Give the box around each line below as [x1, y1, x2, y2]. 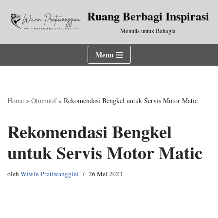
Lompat [7, 21, 31, 31]
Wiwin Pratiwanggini [20, 169, 79, 178]
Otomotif [31, 96, 56, 105]
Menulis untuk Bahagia [120, 27, 176, 35]
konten [7, 45, 28, 54]
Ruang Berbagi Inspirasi [87, 7, 209, 24]
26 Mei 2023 [89, 169, 123, 178]
